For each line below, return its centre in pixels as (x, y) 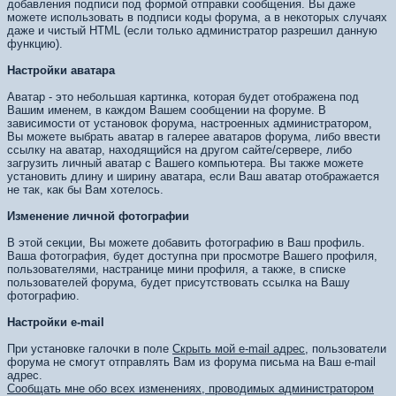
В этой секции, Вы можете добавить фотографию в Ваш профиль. (186, 243)
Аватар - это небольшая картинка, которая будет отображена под (183, 97)
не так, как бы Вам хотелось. (85, 190)
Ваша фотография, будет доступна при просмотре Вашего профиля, (192, 256)
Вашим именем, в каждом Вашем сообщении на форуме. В (167, 110)
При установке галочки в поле (90, 349)
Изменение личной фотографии (98, 216)
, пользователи (346, 349)
